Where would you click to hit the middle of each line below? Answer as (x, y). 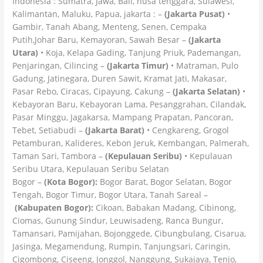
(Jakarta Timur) (138, 65)
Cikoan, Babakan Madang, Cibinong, (166, 207)
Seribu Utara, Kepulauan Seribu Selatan (91, 168)
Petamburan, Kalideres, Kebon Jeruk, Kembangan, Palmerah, (131, 143)
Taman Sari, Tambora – (59, 156)
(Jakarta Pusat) (195, 14)
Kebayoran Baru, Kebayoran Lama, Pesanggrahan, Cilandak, (129, 104)
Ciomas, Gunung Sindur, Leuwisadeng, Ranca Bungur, (118, 220)
